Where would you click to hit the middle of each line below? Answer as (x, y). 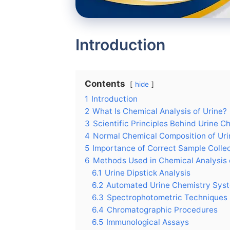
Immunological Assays (148, 222)
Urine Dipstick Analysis (148, 173)
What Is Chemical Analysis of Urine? (160, 111)
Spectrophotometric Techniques (167, 198)
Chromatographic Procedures (162, 210)
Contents (105, 84)
